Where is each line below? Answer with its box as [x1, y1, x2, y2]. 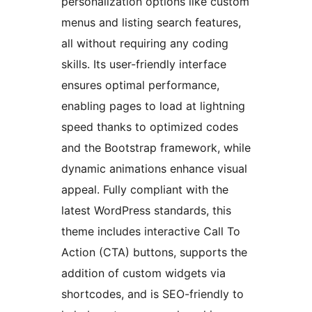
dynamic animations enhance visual [61, 162, 247, 176]
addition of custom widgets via [61, 266, 226, 281]
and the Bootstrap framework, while [61, 141, 251, 155]
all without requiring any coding [61, 36, 228, 51]
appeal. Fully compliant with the [61, 182, 228, 197]
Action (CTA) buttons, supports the [61, 245, 247, 260]
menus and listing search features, [61, 15, 241, 30]
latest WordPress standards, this [61, 203, 231, 218]
